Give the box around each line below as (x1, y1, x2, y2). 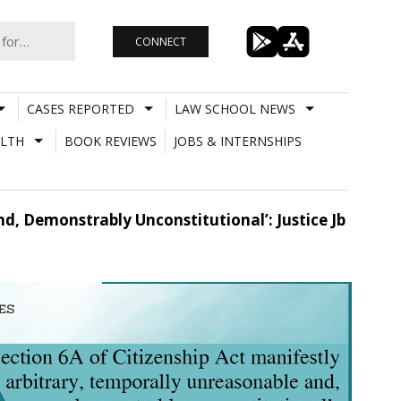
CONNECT (134, 33, 186, 49)
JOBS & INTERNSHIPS (173, 132, 302, 149)
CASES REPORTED (26, 99, 134, 117)
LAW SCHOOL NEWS (174, 99, 295, 117)
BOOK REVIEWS (64, 132, 157, 149)
